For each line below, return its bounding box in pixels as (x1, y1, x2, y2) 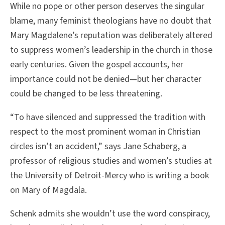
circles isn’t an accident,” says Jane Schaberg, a (10, 140, 186, 153)
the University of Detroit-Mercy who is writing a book (10, 169, 209, 182)
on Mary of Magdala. (10, 184, 87, 197)
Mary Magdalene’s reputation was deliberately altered (10, 29, 212, 42)
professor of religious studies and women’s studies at (10, 155, 212, 168)
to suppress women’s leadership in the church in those (10, 44, 212, 57)
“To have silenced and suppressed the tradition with (10, 111, 205, 124)
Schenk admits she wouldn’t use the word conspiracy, (10, 207, 210, 220)
